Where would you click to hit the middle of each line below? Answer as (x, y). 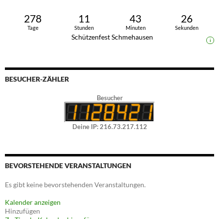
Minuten (135, 28)
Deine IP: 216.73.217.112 (109, 126)
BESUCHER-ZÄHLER (37, 79)
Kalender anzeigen (33, 202)
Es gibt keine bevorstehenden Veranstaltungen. (75, 184)
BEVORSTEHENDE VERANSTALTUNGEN (68, 165)
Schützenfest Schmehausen (112, 37)
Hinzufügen (22, 211)
